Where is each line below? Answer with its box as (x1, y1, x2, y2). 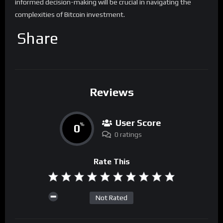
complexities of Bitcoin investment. (15, 10, 125, 19)
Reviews (89, 85, 134, 99)
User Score (115, 117, 161, 128)
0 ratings (114, 130, 142, 139)
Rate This (93, 157, 130, 167)
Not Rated (96, 193, 127, 202)
